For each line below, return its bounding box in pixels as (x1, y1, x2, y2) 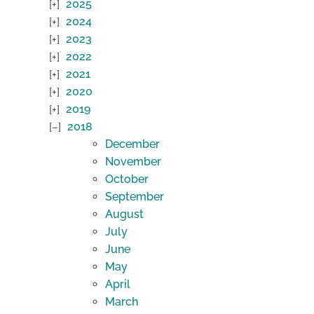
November (105, 155, 161, 169)
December (105, 137, 160, 151)
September (105, 190, 164, 204)
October (105, 172, 149, 186)
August (105, 207, 144, 221)
